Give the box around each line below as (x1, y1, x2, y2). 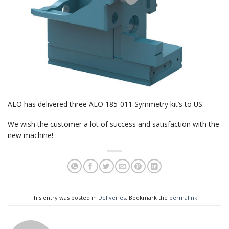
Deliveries (98, 193, 126, 201)
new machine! (8, 130, 53, 141)
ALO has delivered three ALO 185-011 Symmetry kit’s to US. (8, 99, 204, 109)
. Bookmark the (126, 193, 169, 201)
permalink (169, 193, 197, 201)
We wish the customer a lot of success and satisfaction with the (8, 119, 219, 129)
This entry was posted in (30, 193, 98, 201)
